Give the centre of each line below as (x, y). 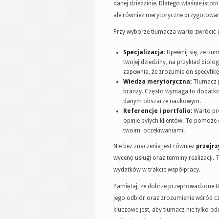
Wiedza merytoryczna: (157, 81)
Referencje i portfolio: (158, 111)
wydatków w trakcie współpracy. (157, 169)
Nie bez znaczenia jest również (155, 146)
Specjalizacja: (144, 52)
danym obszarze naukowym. (162, 101)
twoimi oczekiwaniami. (154, 130)
